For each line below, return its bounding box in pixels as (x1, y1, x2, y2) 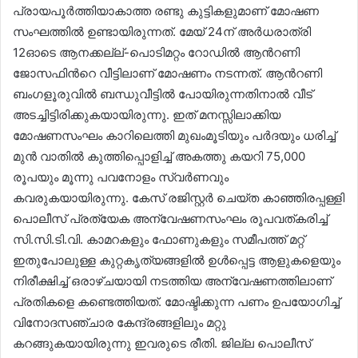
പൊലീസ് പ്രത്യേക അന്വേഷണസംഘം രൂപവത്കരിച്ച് (13, 211, 328, 226)
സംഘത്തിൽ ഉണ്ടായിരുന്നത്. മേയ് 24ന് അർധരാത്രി (13, 24, 311, 39)
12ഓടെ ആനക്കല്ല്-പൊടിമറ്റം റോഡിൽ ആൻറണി (13, 45, 300, 60)
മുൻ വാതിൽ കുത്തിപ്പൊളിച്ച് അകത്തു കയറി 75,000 (13, 149, 305, 164)
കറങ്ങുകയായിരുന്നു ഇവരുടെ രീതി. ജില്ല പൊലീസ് (13, 336, 311, 351)
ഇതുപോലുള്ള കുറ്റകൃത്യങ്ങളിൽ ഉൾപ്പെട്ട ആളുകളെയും (13, 253, 340, 268)
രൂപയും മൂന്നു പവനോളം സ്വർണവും (13, 169, 229, 185)
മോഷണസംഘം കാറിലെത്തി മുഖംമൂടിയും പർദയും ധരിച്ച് (13, 128, 336, 143)
